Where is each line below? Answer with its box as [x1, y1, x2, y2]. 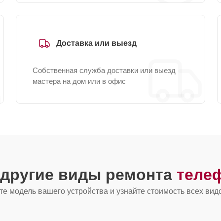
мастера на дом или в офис [33, 77, 126, 85]
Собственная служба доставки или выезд [33, 66, 176, 74]
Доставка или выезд [56, 39, 137, 47]
